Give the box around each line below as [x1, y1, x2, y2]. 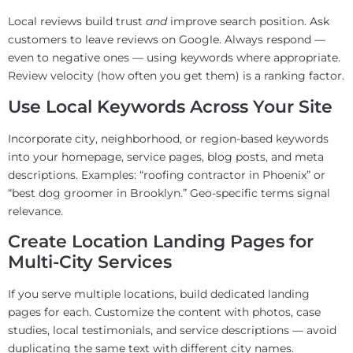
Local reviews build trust [8, 14, 146, 29]
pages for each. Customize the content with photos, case [8, 305, 321, 320]
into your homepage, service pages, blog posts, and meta [8, 149, 324, 164]
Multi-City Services [8, 251, 172, 273]
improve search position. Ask [167, 14, 329, 29]
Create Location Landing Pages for [8, 231, 314, 253]
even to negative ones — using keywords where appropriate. [8, 50, 340, 65]
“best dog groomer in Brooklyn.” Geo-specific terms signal [8, 185, 330, 200]
